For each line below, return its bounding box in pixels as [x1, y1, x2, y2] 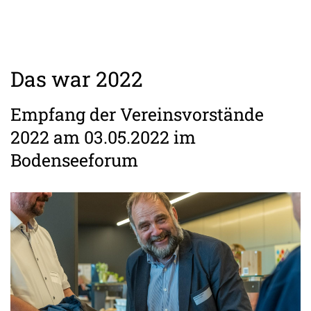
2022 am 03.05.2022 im [10, 125, 196, 149]
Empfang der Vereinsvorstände [10, 102, 264, 126]
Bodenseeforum [10, 148, 138, 171]
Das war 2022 [10, 65, 143, 92]
